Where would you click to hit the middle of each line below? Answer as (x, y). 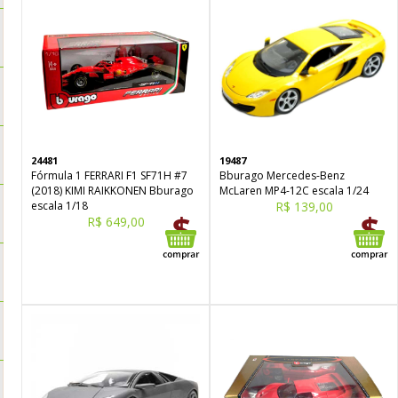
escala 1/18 (60, 206)
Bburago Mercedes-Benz (282, 175)
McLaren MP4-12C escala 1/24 (294, 191)
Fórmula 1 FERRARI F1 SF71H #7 (109, 175)
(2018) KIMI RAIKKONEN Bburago (112, 191)
